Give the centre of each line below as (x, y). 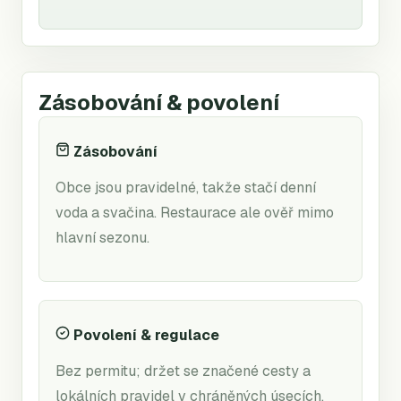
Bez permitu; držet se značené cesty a (183, 371)
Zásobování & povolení (159, 102)
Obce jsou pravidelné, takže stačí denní (186, 187)
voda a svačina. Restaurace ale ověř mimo (195, 212)
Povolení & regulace (146, 335)
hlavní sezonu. (102, 237)
